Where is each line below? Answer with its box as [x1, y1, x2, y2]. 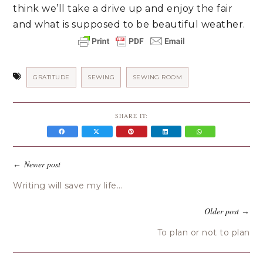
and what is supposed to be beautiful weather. [13, 19, 248, 31]
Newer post [24, 159, 61, 170]
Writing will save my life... [13, 180, 123, 191]
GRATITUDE [33, 73, 70, 82]
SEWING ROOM [132, 73, 183, 82]
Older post [204, 205, 239, 217]
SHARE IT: [114, 112, 148, 120]
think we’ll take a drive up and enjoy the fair [13, 3, 233, 15]
